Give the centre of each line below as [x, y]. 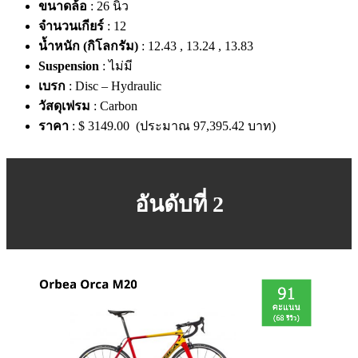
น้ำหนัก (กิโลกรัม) [88, 46]
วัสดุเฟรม [64, 105]
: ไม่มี [116, 66]
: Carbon [114, 105]
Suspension [69, 66]
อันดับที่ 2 [179, 204]
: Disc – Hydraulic [113, 86]
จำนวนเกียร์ [71, 26]
